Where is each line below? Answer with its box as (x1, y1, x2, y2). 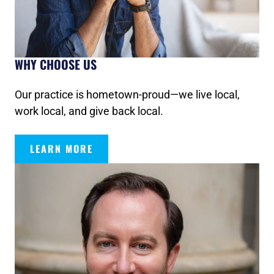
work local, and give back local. (15, 104, 163, 117)
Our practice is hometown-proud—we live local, (15, 87, 240, 101)
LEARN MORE (30, 141, 93, 156)
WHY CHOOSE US (15, 54, 97, 73)
